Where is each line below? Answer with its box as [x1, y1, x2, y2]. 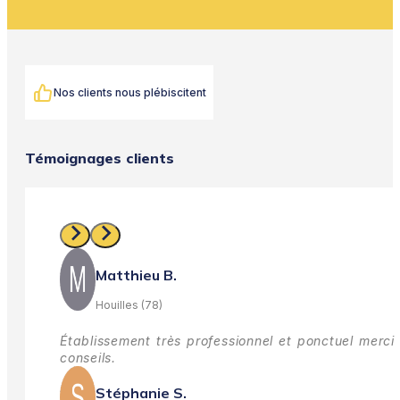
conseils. [60, 350, 116, 366]
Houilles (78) [96, 297, 162, 312]
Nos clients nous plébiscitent [54, 86, 206, 100]
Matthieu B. [96, 265, 177, 284]
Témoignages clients [25, 149, 174, 168]
